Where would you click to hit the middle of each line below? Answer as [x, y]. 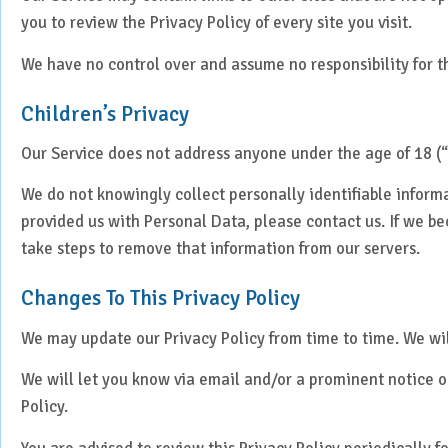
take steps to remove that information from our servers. [220, 249]
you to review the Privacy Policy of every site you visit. [216, 23]
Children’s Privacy [105, 113]
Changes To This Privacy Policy [160, 298]
